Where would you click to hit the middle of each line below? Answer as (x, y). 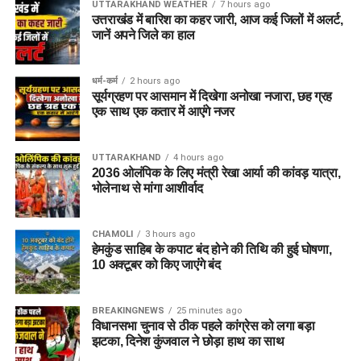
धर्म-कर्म (104, 81)
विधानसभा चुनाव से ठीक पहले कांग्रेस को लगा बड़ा (203, 326)
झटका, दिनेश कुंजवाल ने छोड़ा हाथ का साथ (188, 341)
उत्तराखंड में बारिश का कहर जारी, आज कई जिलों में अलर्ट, (217, 20)
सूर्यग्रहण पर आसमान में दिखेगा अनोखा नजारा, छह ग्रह (212, 96)
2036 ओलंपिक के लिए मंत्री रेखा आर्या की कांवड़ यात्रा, (216, 173)
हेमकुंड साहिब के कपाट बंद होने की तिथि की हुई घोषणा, (212, 249)
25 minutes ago (209, 311)
